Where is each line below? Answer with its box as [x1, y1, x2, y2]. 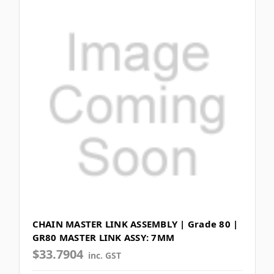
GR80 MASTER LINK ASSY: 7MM [32, 231, 174, 243]
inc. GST [88, 249, 122, 261]
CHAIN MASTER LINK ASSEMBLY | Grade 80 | [32, 217, 239, 230]
